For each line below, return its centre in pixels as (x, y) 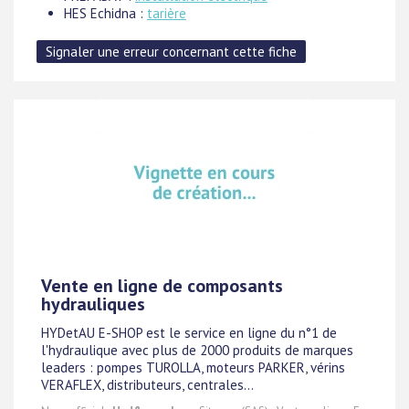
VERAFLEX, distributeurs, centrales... (147, 385)
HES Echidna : (105, 13)
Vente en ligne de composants (162, 286)
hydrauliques (93, 304)
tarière (167, 13)
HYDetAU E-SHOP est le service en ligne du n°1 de (189, 333)
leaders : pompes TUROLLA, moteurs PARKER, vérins (193, 368)
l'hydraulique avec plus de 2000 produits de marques (197, 351)
